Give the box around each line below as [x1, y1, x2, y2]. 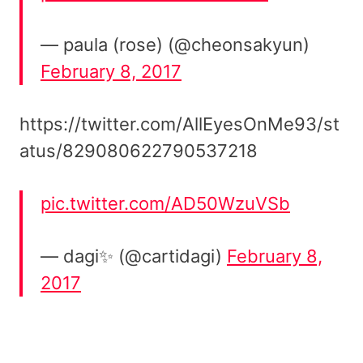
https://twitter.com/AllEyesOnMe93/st [19, 113, 340, 135]
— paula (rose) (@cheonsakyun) [41, 33, 310, 55]
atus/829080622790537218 [19, 139, 258, 161]
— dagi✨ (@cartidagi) [41, 245, 227, 267]
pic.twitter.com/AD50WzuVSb [41, 192, 290, 214]
